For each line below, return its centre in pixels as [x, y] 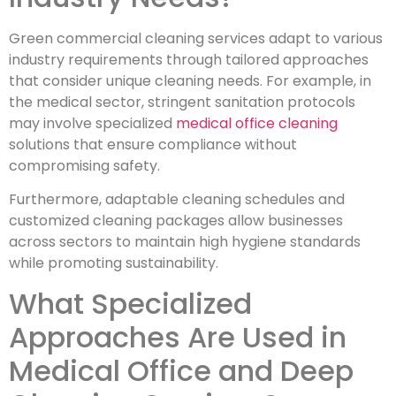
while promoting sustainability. [114, 263]
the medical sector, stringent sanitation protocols [182, 103]
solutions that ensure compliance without [153, 145]
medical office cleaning [257, 124]
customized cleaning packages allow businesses [176, 221]
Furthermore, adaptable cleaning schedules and [177, 200]
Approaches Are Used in [178, 337]
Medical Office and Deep [181, 370]
